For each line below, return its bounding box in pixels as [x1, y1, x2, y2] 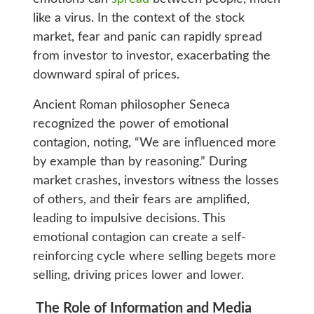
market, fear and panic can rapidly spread [32, 30, 262, 43]
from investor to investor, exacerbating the [32, 49, 271, 62]
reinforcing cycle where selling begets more [32, 250, 276, 263]
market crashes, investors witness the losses [32, 174, 279, 187]
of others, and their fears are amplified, [32, 193, 250, 206]
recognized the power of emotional [32, 117, 228, 130]
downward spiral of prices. [32, 68, 179, 81]
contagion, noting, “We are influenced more [32, 136, 276, 149]
